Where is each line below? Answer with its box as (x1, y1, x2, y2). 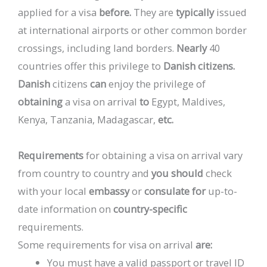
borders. (136, 41, 176, 55)
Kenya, (18, 112, 48, 126)
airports (92, 23, 129, 37)
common (171, 23, 213, 37)
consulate (144, 184, 190, 198)
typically (176, 5, 214, 19)
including (67, 41, 111, 55)
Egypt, (151, 94, 179, 108)
